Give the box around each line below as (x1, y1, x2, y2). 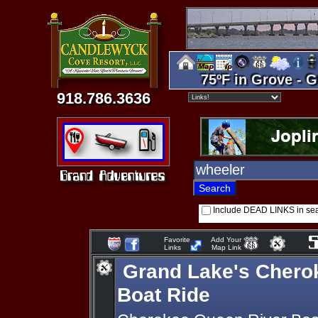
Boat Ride (117, 283, 210, 306)
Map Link (204, 243, 243, 251)
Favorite (164, 236, 190, 243)
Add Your (204, 236, 243, 243)
